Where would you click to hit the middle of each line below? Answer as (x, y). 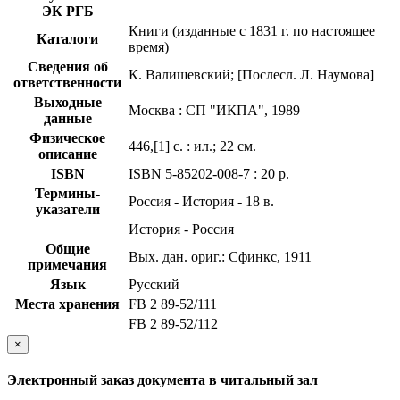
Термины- (67, 193)
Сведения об (67, 66)
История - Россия (181, 229)
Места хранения (67, 304)
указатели (67, 209)
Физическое (67, 137)
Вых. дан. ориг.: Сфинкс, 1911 (220, 256)
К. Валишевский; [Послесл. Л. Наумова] (251, 74)
